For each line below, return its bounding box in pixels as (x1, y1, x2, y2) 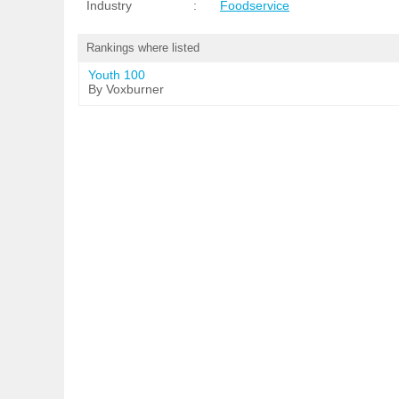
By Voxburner (88, 82, 164, 96)
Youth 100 (88, 68, 145, 82)
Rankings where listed (86, 41, 199, 54)
